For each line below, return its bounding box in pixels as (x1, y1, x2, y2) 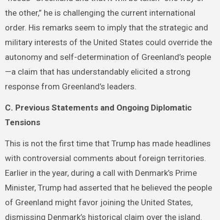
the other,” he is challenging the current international (4, 8, 195, 18)
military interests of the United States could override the (4, 37, 212, 48)
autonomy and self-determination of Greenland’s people (4, 52, 211, 62)
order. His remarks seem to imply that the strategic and (4, 23, 208, 33)
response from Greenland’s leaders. (4, 82, 137, 92)
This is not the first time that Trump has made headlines (4, 138, 211, 148)
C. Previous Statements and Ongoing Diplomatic (4, 103, 192, 113)
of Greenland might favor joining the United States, (4, 197, 192, 207)
